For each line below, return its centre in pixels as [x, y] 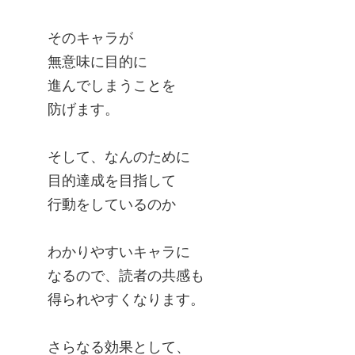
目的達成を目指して [112, 181]
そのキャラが [90, 38]
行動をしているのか [112, 205]
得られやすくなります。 [126, 300]
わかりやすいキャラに [119, 252]
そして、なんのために [119, 157]
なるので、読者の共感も [126, 276]
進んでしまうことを [112, 86]
